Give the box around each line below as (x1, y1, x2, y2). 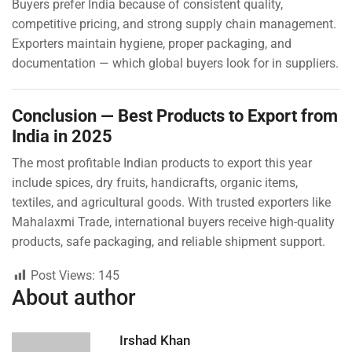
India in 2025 (12, 125, 112, 146)
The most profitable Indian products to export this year (12, 155, 312, 170)
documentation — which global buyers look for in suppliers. (12, 55, 339, 71)
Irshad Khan (119, 332, 191, 348)
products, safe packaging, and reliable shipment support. (12, 233, 325, 249)
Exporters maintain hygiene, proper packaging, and (12, 35, 291, 51)
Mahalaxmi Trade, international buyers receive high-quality (12, 214, 335, 229)
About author (12, 285, 136, 311)
